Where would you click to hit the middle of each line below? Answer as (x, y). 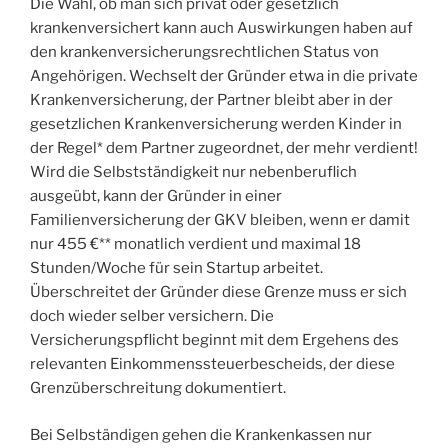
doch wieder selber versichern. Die (152, 316)
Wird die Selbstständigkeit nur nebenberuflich (193, 172)
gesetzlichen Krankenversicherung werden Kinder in (216, 124)
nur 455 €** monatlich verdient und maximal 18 (195, 244)
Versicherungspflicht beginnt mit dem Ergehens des (214, 340)
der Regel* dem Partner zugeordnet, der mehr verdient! (224, 148)
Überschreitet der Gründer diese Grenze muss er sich (218, 292)
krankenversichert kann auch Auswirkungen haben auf (221, 28)
